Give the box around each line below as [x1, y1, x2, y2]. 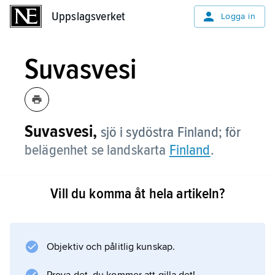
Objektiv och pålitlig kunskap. [47, 241, 175, 253]
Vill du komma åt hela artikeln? [50, 185, 225, 203]
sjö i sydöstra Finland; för [97, 123, 241, 141]
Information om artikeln [59, 217, 176, 231]
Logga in [220, 11, 255, 21]
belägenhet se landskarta [25, 141, 169, 159]
